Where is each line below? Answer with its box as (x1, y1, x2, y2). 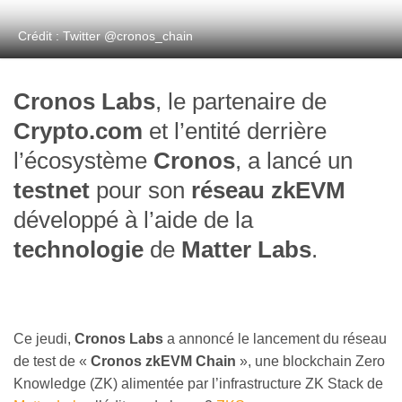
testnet (13, 178, 90, 204)
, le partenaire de (155, 89, 327, 115)
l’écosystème (13, 148, 153, 174)
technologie (13, 237, 144, 263)
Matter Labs (181, 237, 311, 263)
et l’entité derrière (143, 118, 327, 144)
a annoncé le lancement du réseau (163, 331, 387, 347)
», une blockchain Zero (236, 354, 385, 370)
